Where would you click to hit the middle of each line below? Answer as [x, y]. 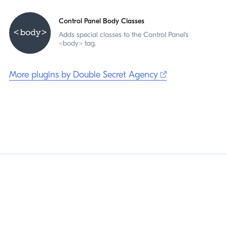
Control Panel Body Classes [101, 21]
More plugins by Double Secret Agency [84, 74]
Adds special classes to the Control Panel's [123, 35]
